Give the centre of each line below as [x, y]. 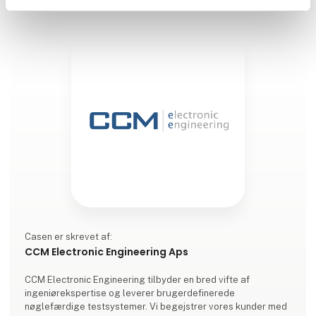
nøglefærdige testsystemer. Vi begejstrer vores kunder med [156, 306]
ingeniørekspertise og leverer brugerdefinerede [130, 293]
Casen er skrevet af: [69, 236]
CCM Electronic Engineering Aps [107, 251]
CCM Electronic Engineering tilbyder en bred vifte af [138, 279]
